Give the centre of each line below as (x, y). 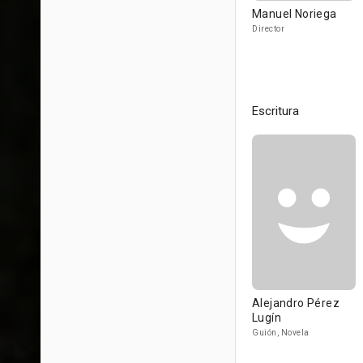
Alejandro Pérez (296, 303)
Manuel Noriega (295, 14)
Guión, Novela (281, 333)
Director (268, 29)
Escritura (275, 111)
